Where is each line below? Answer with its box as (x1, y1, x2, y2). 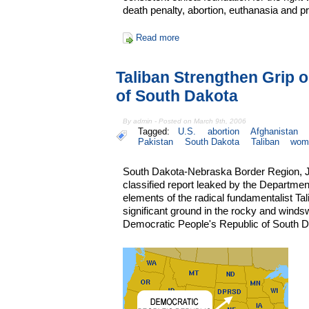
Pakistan (138, 136, 173, 147)
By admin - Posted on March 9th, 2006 (123, 117, 247, 125)
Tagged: (138, 126, 175, 137)
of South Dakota (116, 86, 238, 105)
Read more (135, 32, 179, 43)
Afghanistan (250, 126, 299, 137)
